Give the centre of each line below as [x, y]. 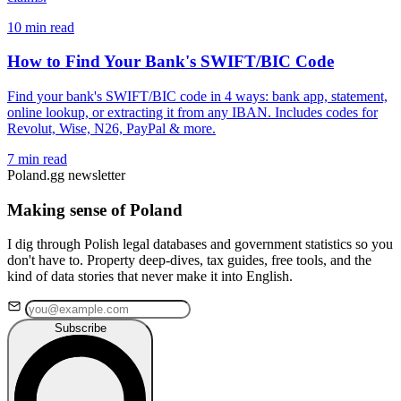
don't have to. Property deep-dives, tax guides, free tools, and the [189, 260]
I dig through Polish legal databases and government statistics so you [200, 244]
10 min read [41, 27]
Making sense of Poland [95, 209]
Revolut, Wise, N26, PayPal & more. [111, 129]
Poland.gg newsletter [66, 175]
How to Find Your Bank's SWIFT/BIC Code [171, 62]
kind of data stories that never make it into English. [150, 277]
